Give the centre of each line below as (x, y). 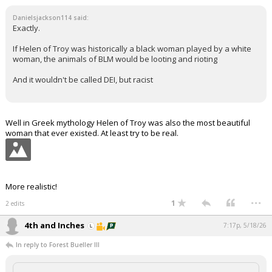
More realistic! (31, 186)
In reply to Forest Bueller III (58, 245)
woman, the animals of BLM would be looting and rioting (115, 59)
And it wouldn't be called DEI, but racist (83, 80)
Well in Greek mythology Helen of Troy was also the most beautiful (128, 123)
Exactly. (26, 28)
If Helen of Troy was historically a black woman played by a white (132, 49)
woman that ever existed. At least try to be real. (92, 133)
